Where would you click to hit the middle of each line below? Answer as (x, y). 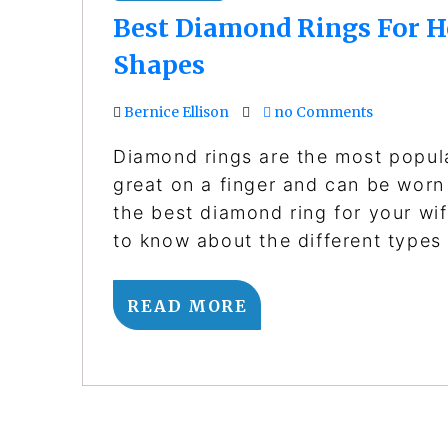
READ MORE (187, 305)
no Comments (322, 111)
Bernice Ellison (176, 111)
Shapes (159, 64)
